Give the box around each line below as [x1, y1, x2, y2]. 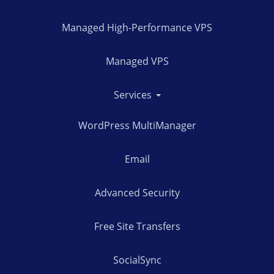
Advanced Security [94, 185, 180, 199]
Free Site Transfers [94, 219, 180, 233]
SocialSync [113, 253, 161, 267]
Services [113, 87, 154, 102]
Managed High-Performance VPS [62, 20, 212, 34]
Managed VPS [105, 54, 169, 68]
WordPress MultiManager [78, 118, 196, 132]
